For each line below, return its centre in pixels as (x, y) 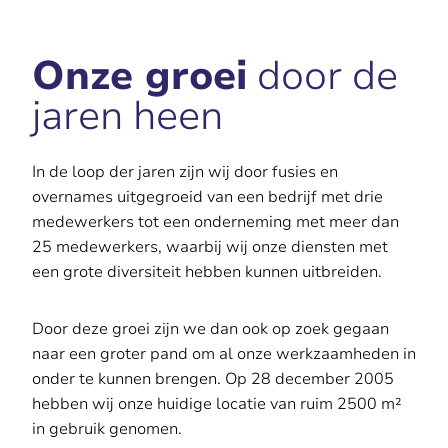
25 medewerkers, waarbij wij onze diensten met (210, 246)
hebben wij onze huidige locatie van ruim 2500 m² (217, 403)
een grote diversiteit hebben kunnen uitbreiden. (207, 271)
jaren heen (127, 115)
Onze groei (139, 75)
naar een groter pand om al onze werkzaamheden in (224, 353)
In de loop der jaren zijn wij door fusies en (185, 171)
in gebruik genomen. (107, 428)
